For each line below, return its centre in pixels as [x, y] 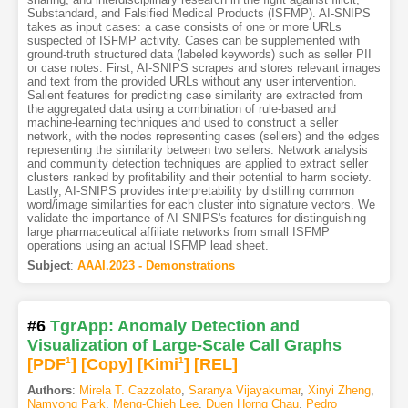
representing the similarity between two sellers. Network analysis [197, 150]
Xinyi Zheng [339, 391]
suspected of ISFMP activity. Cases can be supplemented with [193, 41]
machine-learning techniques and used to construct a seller [182, 123]
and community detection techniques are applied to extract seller [197, 164]
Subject [48, 266]
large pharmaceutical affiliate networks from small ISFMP [178, 232]
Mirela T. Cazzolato [130, 391]
